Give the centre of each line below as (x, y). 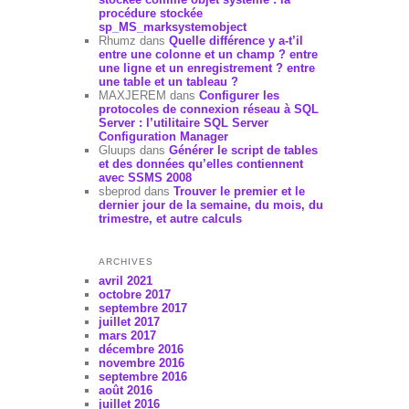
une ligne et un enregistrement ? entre (206, 68)
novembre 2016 (141, 362)
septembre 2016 (142, 376)
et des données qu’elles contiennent (200, 164)
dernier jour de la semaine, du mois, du (210, 205)
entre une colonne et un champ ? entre (208, 55)
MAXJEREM (132, 96)
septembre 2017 (142, 308)
